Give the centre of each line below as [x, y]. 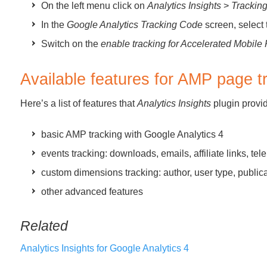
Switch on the [71, 44]
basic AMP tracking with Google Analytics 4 [132, 134]
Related [44, 226]
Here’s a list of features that [79, 103]
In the [54, 25]
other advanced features [92, 192]
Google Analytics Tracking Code [135, 25]
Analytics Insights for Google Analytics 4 [105, 248]
